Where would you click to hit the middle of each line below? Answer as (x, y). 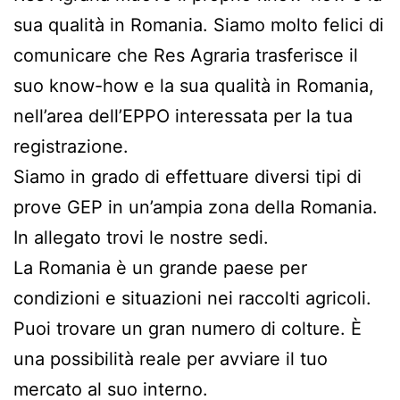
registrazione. (71, 146)
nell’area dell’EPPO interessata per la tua (183, 116)
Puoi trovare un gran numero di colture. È (187, 328)
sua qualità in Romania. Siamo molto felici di (199, 25)
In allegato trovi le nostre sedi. (141, 237)
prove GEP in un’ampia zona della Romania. (196, 207)
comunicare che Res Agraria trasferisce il (186, 55)
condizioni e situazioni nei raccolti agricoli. (192, 298)
